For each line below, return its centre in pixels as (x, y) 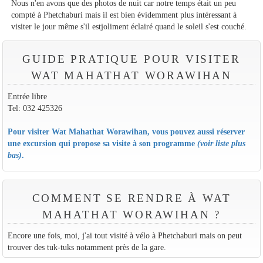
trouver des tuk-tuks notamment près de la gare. (87, 247)
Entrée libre (27, 96)
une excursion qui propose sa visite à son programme (102, 143)
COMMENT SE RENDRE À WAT (131, 198)
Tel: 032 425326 (35, 108)
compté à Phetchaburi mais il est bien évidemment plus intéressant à (124, 14)
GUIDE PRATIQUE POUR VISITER (131, 59)
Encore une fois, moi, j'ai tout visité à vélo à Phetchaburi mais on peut (124, 235)
